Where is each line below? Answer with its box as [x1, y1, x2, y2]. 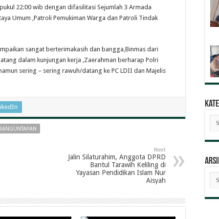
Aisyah [146, 176, 166, 184]
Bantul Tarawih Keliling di [90, 161, 166, 169]
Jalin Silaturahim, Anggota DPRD [68, 153, 166, 161]
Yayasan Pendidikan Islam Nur [76, 169, 166, 176]
